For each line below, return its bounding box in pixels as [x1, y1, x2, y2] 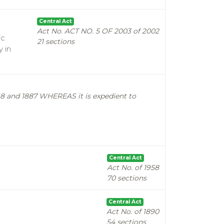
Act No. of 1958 [107, 163, 159, 172]
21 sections [37, 37, 74, 46]
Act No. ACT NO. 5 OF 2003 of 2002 [37, 26, 159, 35]
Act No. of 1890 [106, 207, 159, 216]
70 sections [107, 173, 146, 182]
